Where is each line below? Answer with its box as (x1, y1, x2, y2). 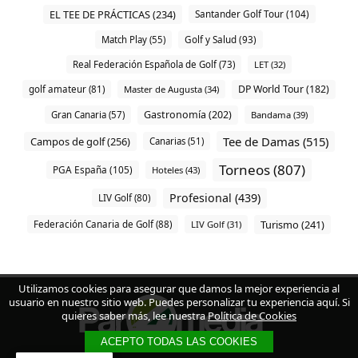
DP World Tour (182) (238, 82, 329, 96)
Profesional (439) (169, 189, 261, 205)
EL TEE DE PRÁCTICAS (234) (49, 6, 176, 22)
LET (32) (254, 58, 285, 70)
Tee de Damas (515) (222, 133, 328, 149)
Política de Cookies (208, 308, 296, 323)
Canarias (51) (149, 135, 204, 148)
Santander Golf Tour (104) (194, 7, 309, 21)
